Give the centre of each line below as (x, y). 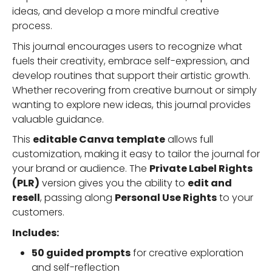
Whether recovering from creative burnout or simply (134, 90)
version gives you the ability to (114, 183)
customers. (38, 212)
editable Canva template (99, 140)
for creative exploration (187, 253)
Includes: (36, 233)
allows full (189, 140)
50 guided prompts (81, 253)
